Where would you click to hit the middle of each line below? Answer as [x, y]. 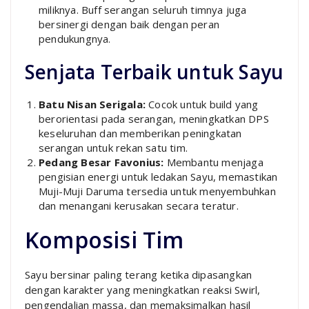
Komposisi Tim [104, 239]
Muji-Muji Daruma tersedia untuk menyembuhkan [157, 191]
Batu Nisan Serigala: [92, 104]
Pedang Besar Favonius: [101, 162]
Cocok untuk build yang [202, 104]
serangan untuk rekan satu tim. [113, 147]
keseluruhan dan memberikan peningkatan [140, 133]
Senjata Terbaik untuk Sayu [154, 71]
